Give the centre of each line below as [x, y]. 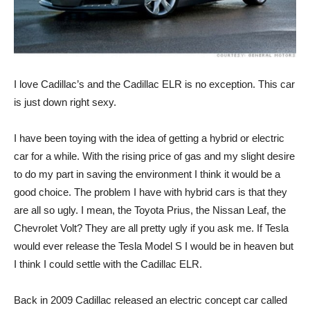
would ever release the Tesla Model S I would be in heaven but [154, 246]
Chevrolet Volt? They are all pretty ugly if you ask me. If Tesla [151, 228]
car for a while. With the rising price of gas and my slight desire [154, 156]
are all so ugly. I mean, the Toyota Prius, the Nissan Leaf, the [150, 210]
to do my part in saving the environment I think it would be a [147, 174]
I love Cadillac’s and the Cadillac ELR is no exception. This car [154, 84]
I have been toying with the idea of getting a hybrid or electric [149, 138]
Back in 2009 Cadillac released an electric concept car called [151, 300]
